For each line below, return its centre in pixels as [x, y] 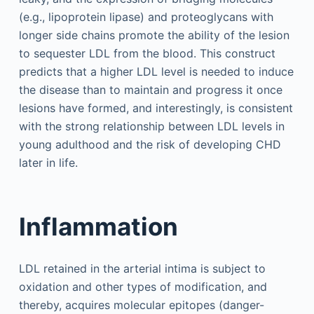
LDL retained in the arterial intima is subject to [142, 268]
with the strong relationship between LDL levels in [151, 126]
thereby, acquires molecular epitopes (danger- [141, 305]
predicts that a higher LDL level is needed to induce [156, 71]
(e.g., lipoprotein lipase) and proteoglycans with [146, 16]
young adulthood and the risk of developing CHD [150, 144]
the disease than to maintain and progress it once [150, 89]
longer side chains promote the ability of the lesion [154, 35]
